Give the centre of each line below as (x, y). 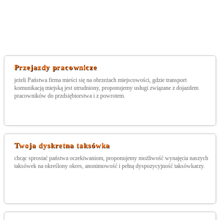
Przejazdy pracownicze (56, 67)
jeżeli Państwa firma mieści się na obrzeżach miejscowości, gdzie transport (100, 80)
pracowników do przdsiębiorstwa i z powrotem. (70, 96)
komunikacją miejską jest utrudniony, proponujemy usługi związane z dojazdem (106, 88)
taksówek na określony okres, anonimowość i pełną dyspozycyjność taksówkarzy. (110, 166)
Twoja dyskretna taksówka (62, 145)
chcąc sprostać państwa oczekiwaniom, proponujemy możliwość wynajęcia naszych (111, 158)
